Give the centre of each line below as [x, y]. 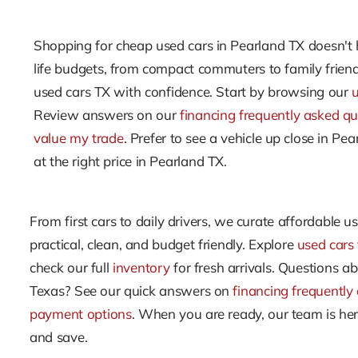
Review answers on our [107, 115]
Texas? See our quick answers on [131, 290]
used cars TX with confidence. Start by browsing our [193, 91]
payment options [81, 314]
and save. [59, 337]
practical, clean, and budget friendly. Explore [163, 244]
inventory [141, 267]
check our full [71, 267]
